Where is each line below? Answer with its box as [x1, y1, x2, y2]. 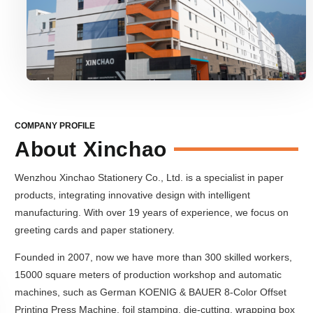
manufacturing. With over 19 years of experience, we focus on [15, 206, 289, 218]
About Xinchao [15, 137, 167, 161]
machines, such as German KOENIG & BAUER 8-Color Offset [15, 286, 286, 298]
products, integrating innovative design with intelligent [15, 189, 250, 201]
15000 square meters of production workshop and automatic [15, 269, 282, 281]
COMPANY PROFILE [15, 120, 95, 131]
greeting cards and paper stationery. [15, 224, 175, 235]
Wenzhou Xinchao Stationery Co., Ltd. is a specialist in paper [15, 171, 284, 183]
